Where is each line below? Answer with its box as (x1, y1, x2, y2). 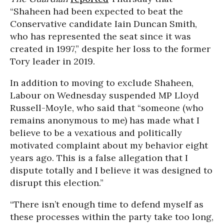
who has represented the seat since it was (10, 30, 191, 42)
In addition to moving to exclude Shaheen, (10, 77, 193, 88)
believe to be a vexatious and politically (10, 127, 182, 138)
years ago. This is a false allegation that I (10, 152, 188, 163)
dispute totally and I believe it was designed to (10, 164, 212, 176)
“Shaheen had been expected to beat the (10, 5, 183, 17)
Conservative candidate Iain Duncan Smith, (10, 18, 197, 29)
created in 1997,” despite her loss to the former (10, 43, 210, 54)
